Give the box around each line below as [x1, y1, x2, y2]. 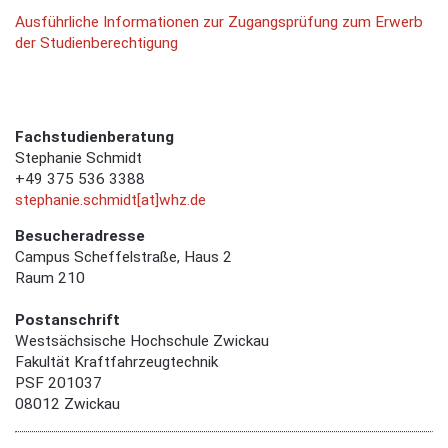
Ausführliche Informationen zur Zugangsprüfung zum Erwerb [15, 13, 423, 32]
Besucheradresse [15, 227, 145, 246]
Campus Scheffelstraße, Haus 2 [15, 248, 232, 267]
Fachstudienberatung [15, 127, 174, 146]
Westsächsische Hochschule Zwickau [15, 332, 269, 351]
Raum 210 [15, 269, 85, 288]
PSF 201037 [15, 374, 102, 393]
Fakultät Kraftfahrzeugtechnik [15, 353, 218, 372]
